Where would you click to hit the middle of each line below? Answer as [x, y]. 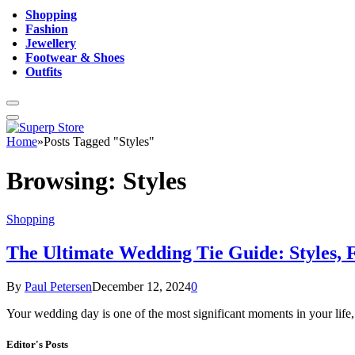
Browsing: [65, 180]
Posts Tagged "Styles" [99, 142]
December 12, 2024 [141, 287]
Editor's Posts [37, 345]
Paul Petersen [58, 287]
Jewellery [51, 44]
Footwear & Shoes [75, 58]
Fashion [47, 29]
